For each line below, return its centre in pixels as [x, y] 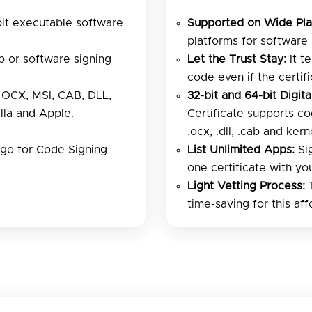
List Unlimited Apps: [241, 149]
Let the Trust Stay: [237, 59]
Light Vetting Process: [246, 186]
